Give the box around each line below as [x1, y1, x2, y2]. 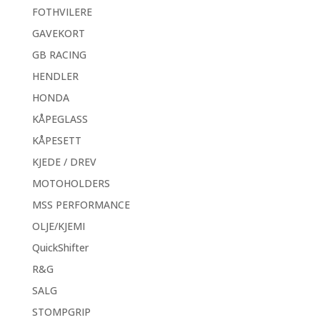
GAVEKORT [31, 26, 85, 40]
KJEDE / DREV [31, 154, 96, 169]
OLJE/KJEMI [31, 219, 85, 233]
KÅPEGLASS [31, 111, 88, 126]
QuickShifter [31, 240, 89, 254]
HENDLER [31, 69, 79, 83]
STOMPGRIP [31, 304, 91, 319]
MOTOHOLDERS [31, 176, 110, 190]
